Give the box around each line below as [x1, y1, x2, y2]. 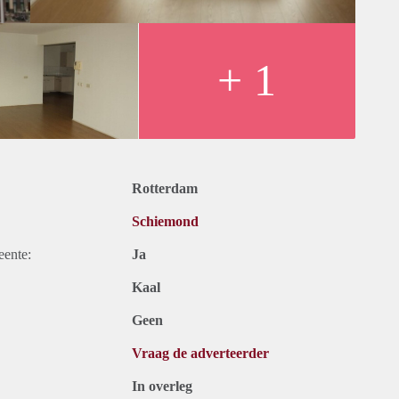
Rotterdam [132, 181, 198, 197]
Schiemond [132, 214, 199, 230]
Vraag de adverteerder [132, 346, 269, 362]
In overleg [132, 379, 192, 395]
